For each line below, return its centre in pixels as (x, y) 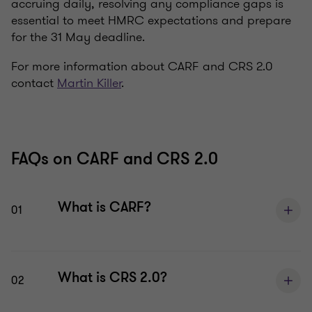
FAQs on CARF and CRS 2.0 (115, 159)
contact (34, 83)
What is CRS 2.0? (112, 278)
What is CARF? (104, 208)
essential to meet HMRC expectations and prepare (151, 21)
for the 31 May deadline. (78, 37)
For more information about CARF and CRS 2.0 (142, 67)
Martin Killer (89, 83)
